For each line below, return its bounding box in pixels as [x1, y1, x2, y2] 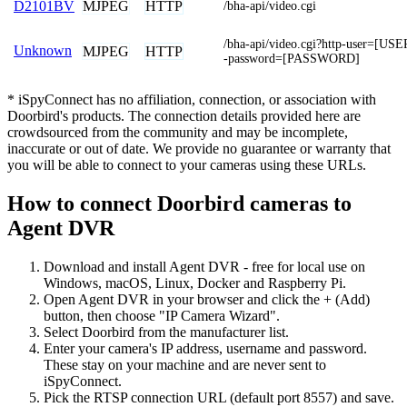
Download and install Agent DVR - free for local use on [44, 258, 365, 274]
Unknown [14, 43, 72, 59]
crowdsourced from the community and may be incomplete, [7, 124, 348, 141]
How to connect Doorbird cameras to [7, 191, 352, 215]
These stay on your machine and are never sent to [44, 356, 326, 372]
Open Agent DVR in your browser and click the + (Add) [44, 291, 370, 307]
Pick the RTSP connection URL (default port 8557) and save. [44, 389, 394, 405]
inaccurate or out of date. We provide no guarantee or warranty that [7, 141, 391, 157]
